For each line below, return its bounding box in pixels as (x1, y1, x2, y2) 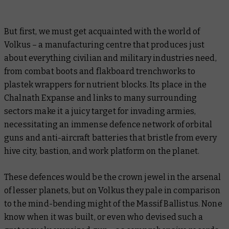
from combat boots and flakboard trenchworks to (4, 66, 196, 76)
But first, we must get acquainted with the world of (4, 27, 200, 36)
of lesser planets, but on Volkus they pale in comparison (4, 186, 220, 195)
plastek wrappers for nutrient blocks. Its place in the (4, 80, 207, 89)
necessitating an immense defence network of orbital (4, 120, 213, 129)
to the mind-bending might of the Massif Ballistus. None (4, 199, 222, 209)
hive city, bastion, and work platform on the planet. (4, 146, 200, 156)
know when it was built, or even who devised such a (4, 212, 203, 222)
